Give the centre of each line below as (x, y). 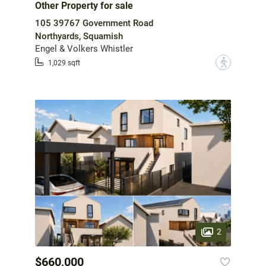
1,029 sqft (64, 63)
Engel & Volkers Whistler (84, 48)
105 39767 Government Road (94, 23)
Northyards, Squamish (79, 36)
